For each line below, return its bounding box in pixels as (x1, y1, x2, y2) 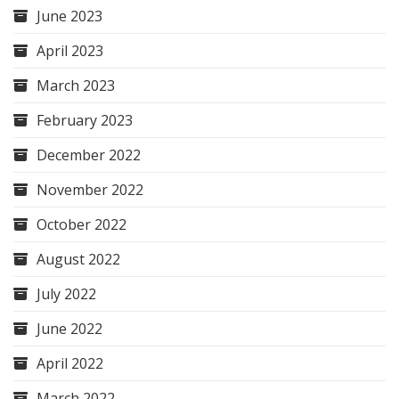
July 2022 (37, 283, 96, 304)
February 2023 (37, 110, 133, 130)
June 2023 (37, 5, 102, 26)
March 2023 (37, 75, 115, 95)
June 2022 (37, 318, 102, 338)
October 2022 (37, 214, 126, 234)
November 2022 (37, 179, 143, 199)
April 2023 (37, 40, 103, 61)
